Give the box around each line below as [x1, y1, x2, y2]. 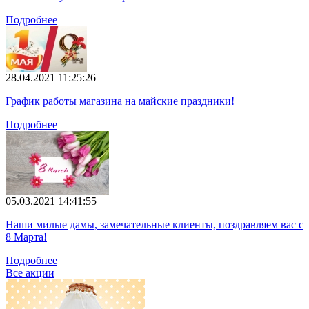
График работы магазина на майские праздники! [6, 94, 235, 107]
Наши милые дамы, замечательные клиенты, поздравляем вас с [6, 218, 303, 230]
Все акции [6, 266, 54, 279]
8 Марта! [6, 230, 47, 243]
